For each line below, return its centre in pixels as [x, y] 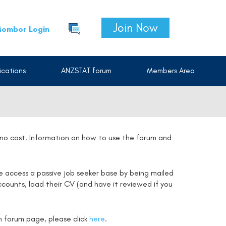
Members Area [171, 71]
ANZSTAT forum [86, 71]
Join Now [135, 28]
